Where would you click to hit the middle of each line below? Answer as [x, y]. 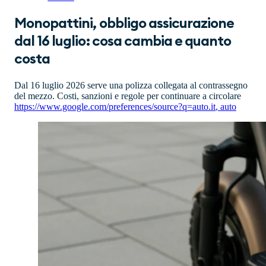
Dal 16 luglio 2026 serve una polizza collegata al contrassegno [131, 85]
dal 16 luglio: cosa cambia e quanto [123, 41]
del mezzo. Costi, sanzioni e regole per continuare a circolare [128, 96]
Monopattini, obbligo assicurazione [124, 23]
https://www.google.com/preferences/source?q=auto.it [115, 106]
